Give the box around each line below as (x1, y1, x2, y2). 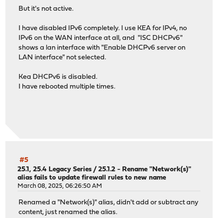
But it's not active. (18, 5, 74, 13)
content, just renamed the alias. (18, 209, 118, 217)
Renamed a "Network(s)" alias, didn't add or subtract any (18, 199, 199, 207)
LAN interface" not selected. (18, 54, 107, 62)
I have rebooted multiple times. (18, 83, 116, 91)
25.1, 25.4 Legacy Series (18, 165, 92, 173)
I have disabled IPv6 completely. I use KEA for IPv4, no (18, 25, 187, 33)
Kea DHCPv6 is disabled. (18, 73, 98, 81)
